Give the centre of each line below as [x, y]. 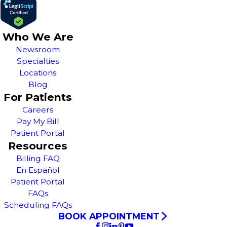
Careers [38, 109]
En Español [38, 170]
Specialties [38, 61]
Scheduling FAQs [38, 205]
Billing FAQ [38, 158]
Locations [38, 72]
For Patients [38, 97]
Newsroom [38, 49]
